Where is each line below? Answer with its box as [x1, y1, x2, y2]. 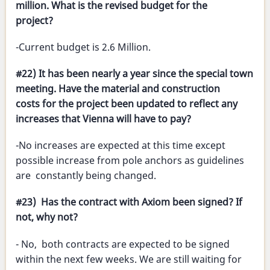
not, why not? [16, 210, 78, 224]
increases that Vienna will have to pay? [16, 112, 191, 126]
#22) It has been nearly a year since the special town [16, 67, 253, 81]
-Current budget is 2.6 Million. [16, 40, 151, 54]
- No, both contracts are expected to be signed [16, 237, 230, 251]
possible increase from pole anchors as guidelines [16, 154, 244, 168]
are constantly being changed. [16, 169, 156, 183]
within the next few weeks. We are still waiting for [16, 252, 242, 266]
